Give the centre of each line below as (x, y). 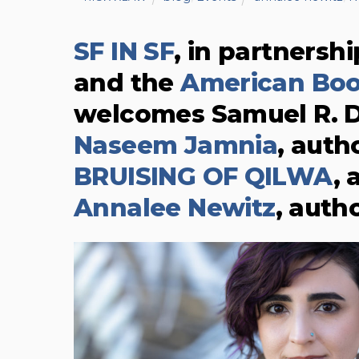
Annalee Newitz (175, 208)
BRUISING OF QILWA (204, 177)
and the (127, 83)
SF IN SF (124, 52)
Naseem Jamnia (176, 146)
